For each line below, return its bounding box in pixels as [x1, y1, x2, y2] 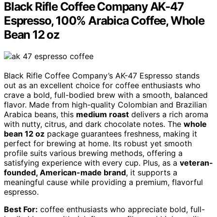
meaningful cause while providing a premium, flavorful [4, 177, 203, 187]
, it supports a [126, 168, 177, 178]
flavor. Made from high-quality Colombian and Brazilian [4, 100, 207, 110]
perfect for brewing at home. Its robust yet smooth [4, 139, 192, 149]
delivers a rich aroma [129, 109, 208, 120]
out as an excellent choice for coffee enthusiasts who [4, 80, 201, 91]
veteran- [180, 158, 213, 168]
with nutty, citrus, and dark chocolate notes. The [4, 119, 184, 129]
